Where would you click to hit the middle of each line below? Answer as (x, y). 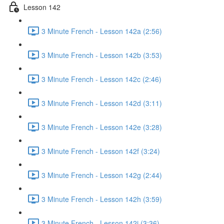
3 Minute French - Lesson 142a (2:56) (102, 31)
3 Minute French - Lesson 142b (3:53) (102, 55)
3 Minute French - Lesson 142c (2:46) (101, 79)
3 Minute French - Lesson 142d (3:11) (102, 103)
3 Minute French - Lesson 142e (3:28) (102, 127)
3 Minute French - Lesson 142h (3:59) (102, 199)
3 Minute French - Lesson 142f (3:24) (101, 151)
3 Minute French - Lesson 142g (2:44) (102, 175)
